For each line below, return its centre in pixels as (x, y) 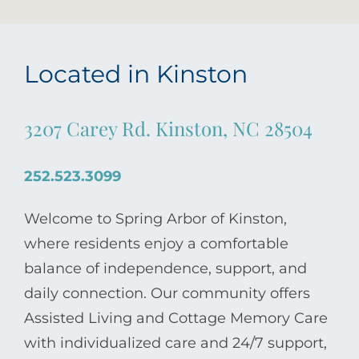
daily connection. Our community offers (167, 294)
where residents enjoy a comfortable (156, 244)
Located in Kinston (136, 74)
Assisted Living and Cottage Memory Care (176, 319)
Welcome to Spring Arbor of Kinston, (155, 219)
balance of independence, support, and (165, 269)
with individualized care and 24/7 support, (175, 343)
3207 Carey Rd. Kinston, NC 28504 (168, 129)
